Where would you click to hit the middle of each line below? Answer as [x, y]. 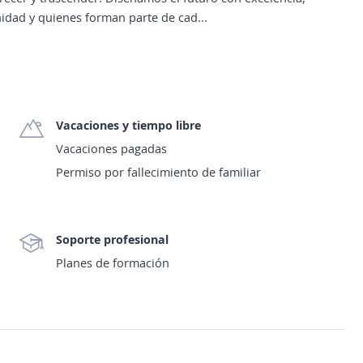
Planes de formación [113, 263]
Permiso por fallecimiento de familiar [158, 172]
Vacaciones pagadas [111, 148]
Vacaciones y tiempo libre [128, 125]
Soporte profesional [112, 239]
